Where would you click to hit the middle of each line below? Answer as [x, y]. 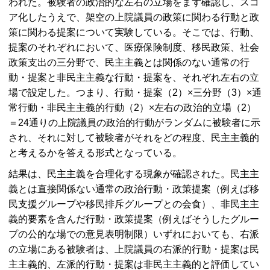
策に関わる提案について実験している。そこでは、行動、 [134, 32]
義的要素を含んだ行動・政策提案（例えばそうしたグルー [134, 219]
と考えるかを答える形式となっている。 [95, 152]
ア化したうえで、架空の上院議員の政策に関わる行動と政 [134, 17]
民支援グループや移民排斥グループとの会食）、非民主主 [134, 204]
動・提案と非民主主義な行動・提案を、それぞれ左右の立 [134, 77]
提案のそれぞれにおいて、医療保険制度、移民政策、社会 [134, 47]
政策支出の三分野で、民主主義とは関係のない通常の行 [129, 62]
